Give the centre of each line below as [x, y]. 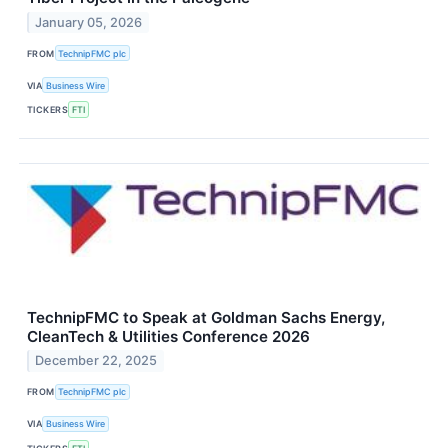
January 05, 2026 [89, 22]
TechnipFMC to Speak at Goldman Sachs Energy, [206, 317]
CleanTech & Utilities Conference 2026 [168, 336]
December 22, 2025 [96, 361]
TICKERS [48, 109]
